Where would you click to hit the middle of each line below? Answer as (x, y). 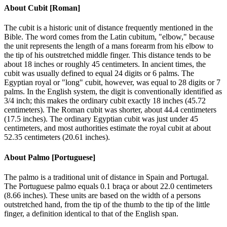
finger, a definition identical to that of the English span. (91, 213)
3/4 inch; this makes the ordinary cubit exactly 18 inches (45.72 (105, 101)
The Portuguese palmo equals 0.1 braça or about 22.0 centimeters (108, 186)
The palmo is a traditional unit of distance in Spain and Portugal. (106, 177)
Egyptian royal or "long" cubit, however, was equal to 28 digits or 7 (112, 83)
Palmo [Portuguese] (62, 157)
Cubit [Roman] (54, 8)
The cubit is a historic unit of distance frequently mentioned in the (108, 28)
